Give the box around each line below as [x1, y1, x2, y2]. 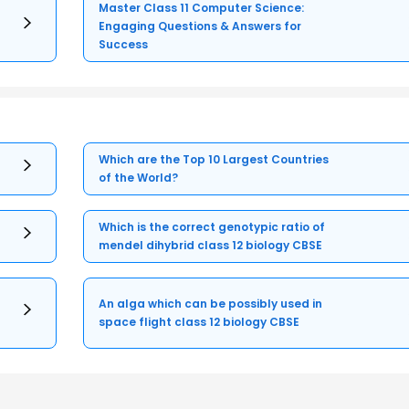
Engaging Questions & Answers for [99, 17, 302, 34]
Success [99, 36, 149, 52]
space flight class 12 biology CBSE [99, 313, 300, 330]
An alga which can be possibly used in [99, 295, 323, 311]
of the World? [99, 169, 179, 185]
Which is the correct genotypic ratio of [99, 218, 326, 235]
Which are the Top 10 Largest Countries [99, 151, 330, 167]
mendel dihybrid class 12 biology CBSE [99, 236, 323, 253]
